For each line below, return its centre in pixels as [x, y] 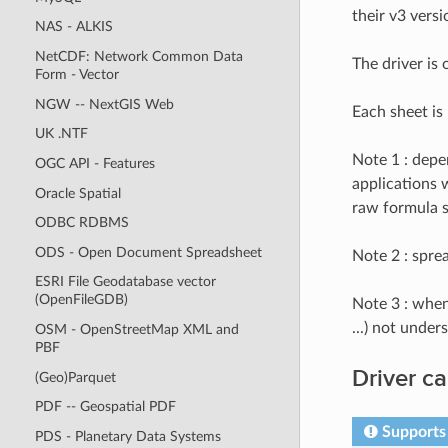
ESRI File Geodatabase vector [125, 282]
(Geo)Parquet [75, 377]
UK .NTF [61, 134]
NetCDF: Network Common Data [138, 57]
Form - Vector [76, 75]
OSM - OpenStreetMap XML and [136, 330]
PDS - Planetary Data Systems [127, 436]
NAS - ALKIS [73, 27]
